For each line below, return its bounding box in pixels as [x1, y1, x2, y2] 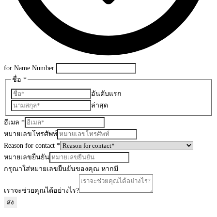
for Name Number [4, 64, 54, 72]
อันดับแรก [91, 90, 122, 98]
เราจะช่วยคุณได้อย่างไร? [4, 186, 79, 195]
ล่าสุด [91, 101, 108, 109]
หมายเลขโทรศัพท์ [4, 130, 57, 138]
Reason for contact [4, 141, 57, 150]
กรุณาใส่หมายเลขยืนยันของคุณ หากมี [4, 165, 118, 173]
